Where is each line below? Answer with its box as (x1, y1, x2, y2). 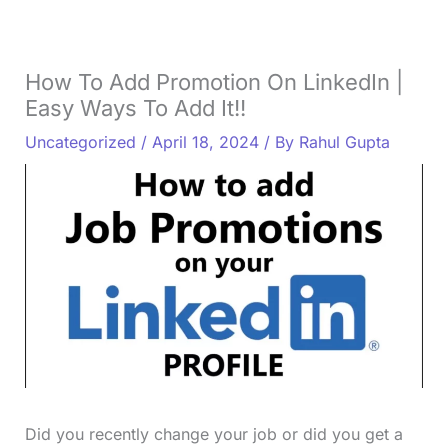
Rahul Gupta (298, 131, 390, 152)
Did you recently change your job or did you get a (24, 424, 403, 445)
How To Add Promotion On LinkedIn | (24, 68, 403, 95)
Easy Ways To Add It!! (24, 94, 246, 121)
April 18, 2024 (151, 131, 264, 152)
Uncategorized (24, 131, 136, 152)
